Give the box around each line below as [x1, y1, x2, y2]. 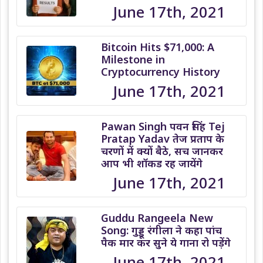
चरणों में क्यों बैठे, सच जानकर [101, 143, 224, 158]
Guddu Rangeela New [101, 210, 214, 225]
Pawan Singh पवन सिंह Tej [101, 119, 225, 133]
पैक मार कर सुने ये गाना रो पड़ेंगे [101, 235, 231, 249]
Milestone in [101, 52, 166, 66]
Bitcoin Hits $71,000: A [101, 39, 215, 54]
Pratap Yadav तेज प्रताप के [101, 131, 225, 146]
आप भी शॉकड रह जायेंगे [101, 156, 203, 170]
